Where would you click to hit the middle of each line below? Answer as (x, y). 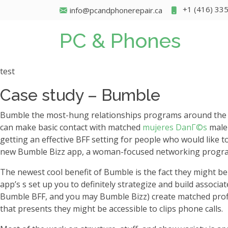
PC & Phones (120, 40)
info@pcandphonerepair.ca (116, 10)
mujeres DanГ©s (175, 127)
